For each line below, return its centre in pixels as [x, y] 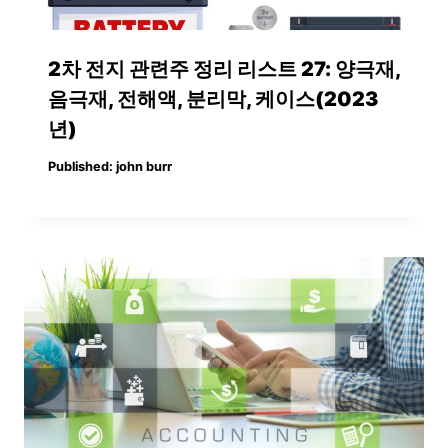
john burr [144, 166]
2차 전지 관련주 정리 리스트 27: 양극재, [224, 68]
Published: [80, 166]
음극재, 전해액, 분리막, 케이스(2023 [213, 98]
